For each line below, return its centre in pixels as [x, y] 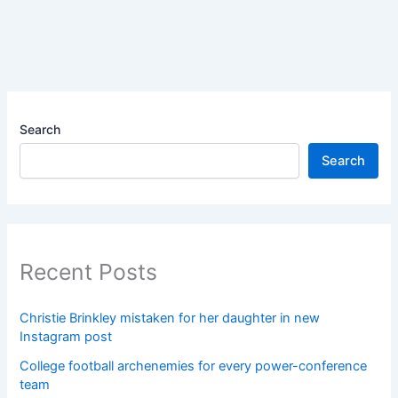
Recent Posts [89, 271]
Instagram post [66, 336]
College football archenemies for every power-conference [194, 366]
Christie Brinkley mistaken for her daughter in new [170, 318]
